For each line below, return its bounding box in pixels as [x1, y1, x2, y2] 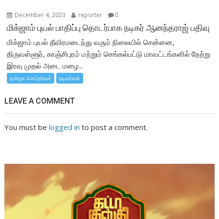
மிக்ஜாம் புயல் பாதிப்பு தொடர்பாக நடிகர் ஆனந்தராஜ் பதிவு [7, 22, 210, 33]
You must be [4, 122, 49, 132]
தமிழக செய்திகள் [10, 74, 52, 82]
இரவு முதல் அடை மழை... [7, 61, 84, 71]
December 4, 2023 [13, 11, 66, 20]
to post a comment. [80, 122, 148, 132]
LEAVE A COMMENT [4, 96, 75, 106]
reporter [77, 11, 103, 20]
